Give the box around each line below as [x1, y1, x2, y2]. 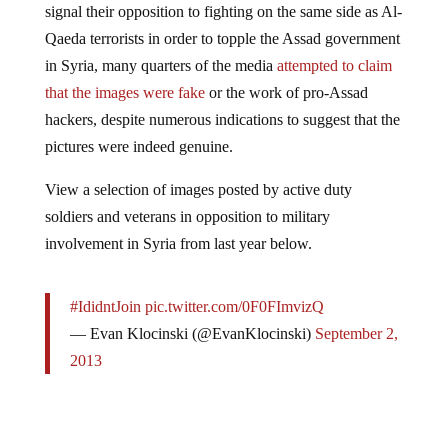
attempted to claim [276, 40, 392, 58]
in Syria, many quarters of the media [44, 40, 277, 58]
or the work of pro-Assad [204, 67, 368, 85]
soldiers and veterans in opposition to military [44, 191, 330, 209]
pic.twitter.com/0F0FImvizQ [144, 281, 324, 299]
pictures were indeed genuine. [44, 121, 233, 139]
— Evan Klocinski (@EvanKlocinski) [69, 308, 315, 326]
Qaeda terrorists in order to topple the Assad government [44, 13, 400, 31]
